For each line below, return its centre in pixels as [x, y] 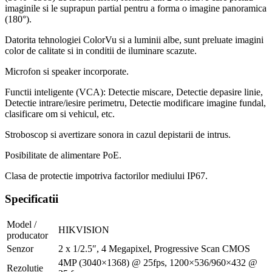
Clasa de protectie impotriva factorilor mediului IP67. [106, 175]
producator [27, 236]
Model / [22, 225]
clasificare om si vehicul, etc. [60, 114]
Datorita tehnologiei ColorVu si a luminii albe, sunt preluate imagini [134, 39]
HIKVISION [84, 230]
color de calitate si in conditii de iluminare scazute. [101, 50]
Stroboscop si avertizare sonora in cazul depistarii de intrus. [118, 134]
